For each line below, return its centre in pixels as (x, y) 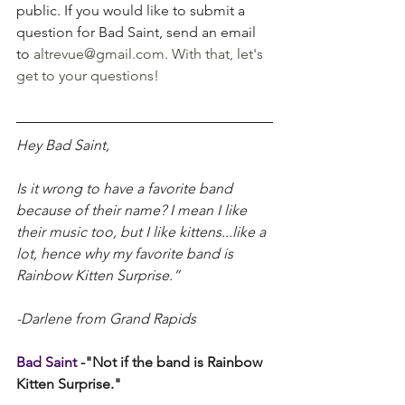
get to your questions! (88, 75)
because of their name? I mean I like (133, 210)
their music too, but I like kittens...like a (143, 231)
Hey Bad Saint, (63, 145)
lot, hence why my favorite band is (127, 253)
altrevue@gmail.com (99, 53)
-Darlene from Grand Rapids (106, 318)
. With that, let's (216, 53)
